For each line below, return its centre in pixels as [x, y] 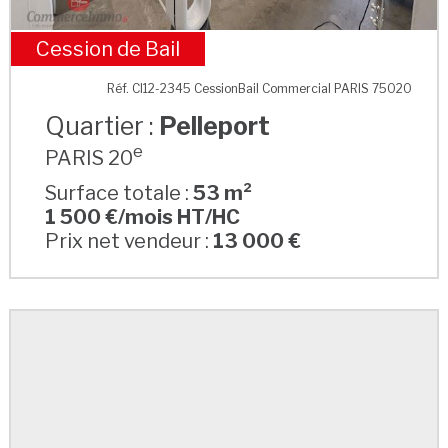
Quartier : [102, 125]
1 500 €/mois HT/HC [143, 217]
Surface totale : [119, 193]
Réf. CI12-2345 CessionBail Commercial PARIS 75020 [260, 88]
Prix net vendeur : [129, 241]
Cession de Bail [107, 48]
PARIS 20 [89, 157]
